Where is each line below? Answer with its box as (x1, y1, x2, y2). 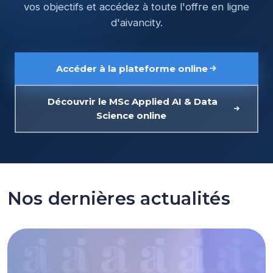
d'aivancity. (110, 16, 163, 29)
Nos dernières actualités (7, 188, 230, 209)
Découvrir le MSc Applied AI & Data (47, 96, 218, 108)
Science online (96, 110, 169, 122)
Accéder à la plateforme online (55, 62, 208, 74)
